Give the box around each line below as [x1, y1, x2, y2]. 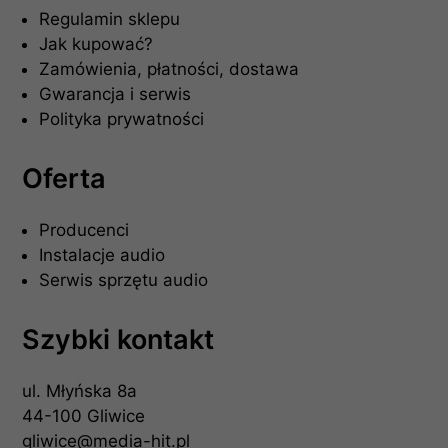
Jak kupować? [39, 33, 154, 54]
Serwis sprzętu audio [39, 269, 209, 290]
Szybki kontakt [22, 322, 215, 356]
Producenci [39, 219, 130, 240]
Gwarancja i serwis [39, 83, 192, 104]
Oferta [22, 161, 107, 195]
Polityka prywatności [39, 108, 205, 129]
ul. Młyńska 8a [22, 380, 138, 401]
